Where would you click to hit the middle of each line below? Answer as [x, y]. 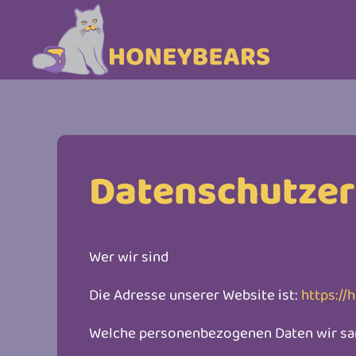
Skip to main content [103, 46]
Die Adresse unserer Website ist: [195, 294]
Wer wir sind [129, 256]
